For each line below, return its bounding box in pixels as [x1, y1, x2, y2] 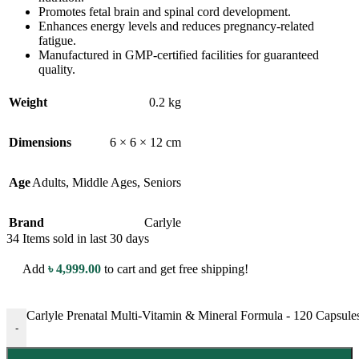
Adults [32, 175, 66, 190]
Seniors [143, 175, 181, 190]
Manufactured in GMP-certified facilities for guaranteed [38, 48, 319, 63]
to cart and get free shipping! [101, 262, 248, 276]
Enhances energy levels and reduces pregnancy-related [38, 19, 314, 34]
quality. [38, 63, 75, 77]
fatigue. [38, 34, 76, 48]
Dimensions [9, 135, 71, 150]
